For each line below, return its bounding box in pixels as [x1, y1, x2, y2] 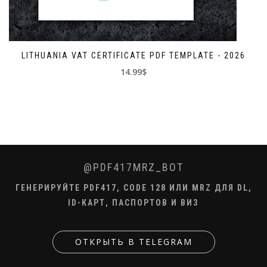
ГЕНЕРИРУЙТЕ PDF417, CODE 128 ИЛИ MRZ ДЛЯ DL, [15, 183, 252, 193]
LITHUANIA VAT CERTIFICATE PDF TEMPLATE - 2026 [21, 51, 246, 61]
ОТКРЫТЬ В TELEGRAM [74, 236, 193, 248]
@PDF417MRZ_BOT [83, 161, 184, 174]
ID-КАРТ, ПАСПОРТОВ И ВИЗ [68, 198, 199, 208]
